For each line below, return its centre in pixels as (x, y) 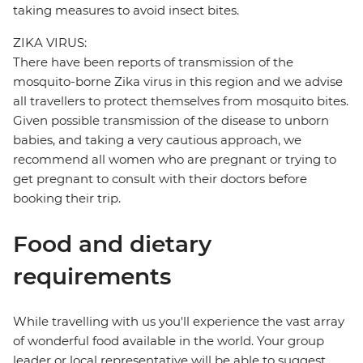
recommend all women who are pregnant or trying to (175, 160)
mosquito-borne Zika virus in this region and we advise (178, 82)
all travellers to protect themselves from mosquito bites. (181, 101)
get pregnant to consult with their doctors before (160, 179)
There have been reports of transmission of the (153, 62)
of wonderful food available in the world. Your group (169, 341)
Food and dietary (112, 244)
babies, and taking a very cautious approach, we (157, 140)
